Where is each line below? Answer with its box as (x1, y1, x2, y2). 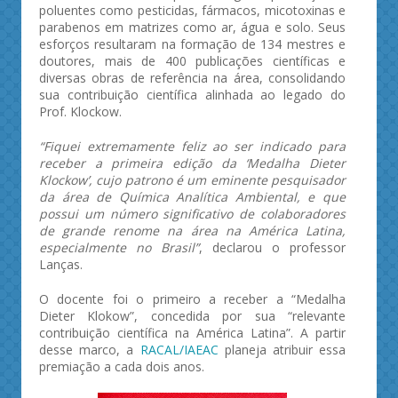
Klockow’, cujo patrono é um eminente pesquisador (39, 171, 346, 188)
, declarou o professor (199, 239, 346, 256)
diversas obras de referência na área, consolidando (39, 69, 346, 86)
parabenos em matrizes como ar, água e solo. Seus (39, 19, 346, 36)
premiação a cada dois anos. (39, 358, 204, 375)
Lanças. (39, 256, 83, 273)
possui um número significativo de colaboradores (39, 205, 346, 222)
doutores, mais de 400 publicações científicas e (39, 52, 346, 69)
